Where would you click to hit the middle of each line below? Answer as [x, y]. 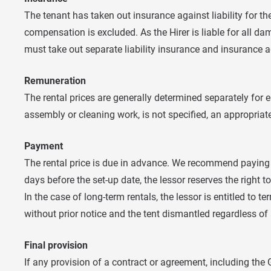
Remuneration [55, 80]
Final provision [56, 245]
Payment [44, 146]
